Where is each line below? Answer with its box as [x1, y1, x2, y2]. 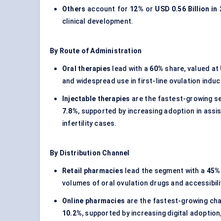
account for [85, 5, 130, 13]
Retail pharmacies [62, 167, 123, 175]
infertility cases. [62, 119, 117, 128]
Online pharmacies [62, 197, 125, 205]
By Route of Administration [50, 47, 142, 55]
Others [62, 5, 86, 13]
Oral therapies [62, 65, 111, 73]
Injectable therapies [62, 95, 130, 103]
